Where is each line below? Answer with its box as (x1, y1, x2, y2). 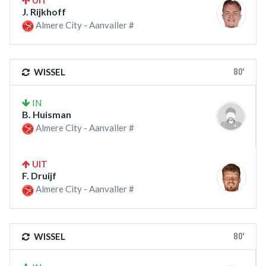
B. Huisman (22, 109, 71, 121)
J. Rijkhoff (22, 6, 66, 18)
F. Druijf (22, 170, 56, 182)
